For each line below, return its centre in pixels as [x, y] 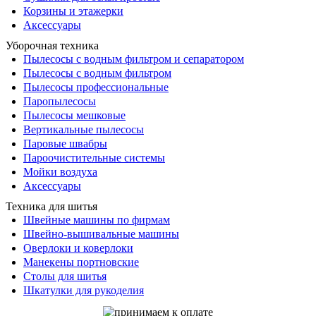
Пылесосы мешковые [74, 116]
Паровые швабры [65, 144]
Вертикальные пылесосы [84, 130]
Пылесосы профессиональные [96, 87]
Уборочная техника [52, 46]
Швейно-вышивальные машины [101, 234]
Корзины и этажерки [73, 11]
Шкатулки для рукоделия [84, 291]
